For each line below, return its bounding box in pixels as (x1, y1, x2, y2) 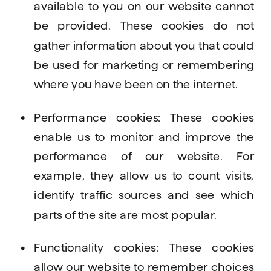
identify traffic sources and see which (34, 189, 254, 201)
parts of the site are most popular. (34, 208, 217, 220)
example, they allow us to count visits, (34, 169, 254, 181)
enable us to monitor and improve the (34, 130, 254, 143)
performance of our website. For (34, 149, 254, 162)
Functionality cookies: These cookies (34, 241, 254, 253)
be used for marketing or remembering (34, 58, 254, 71)
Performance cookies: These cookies (34, 111, 254, 123)
